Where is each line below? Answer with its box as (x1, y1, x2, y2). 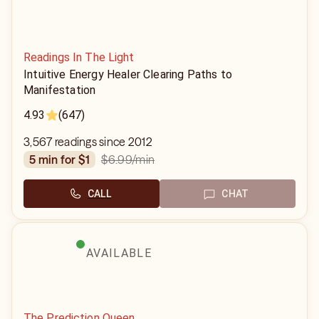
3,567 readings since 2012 (23, 135, 152, 149)
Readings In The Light (23, 51, 135, 64)
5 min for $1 (36, 152, 90, 167)
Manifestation (23, 83, 96, 97)
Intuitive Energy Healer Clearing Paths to (23, 68, 233, 81)
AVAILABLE (86, 246, 152, 260)
